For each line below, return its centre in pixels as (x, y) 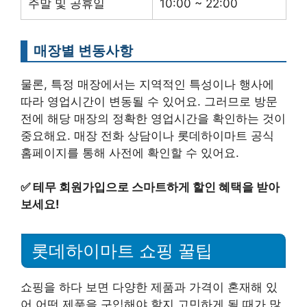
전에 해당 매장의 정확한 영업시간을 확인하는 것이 (153, 118)
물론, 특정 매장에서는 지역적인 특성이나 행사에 (147, 84)
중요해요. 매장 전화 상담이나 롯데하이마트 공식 (147, 135)
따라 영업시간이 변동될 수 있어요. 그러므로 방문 (149, 101)
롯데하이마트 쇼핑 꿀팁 (122, 251)
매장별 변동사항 (83, 50)
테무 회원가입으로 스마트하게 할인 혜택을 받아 (156, 187)
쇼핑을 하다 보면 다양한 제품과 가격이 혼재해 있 (149, 287)
